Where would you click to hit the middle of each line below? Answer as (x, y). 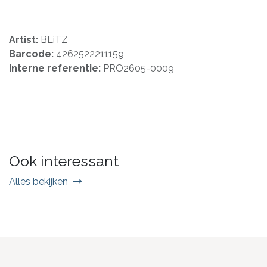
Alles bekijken (38, 181)
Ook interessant (64, 161)
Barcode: (32, 54)
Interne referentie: (56, 68)
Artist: (25, 39)
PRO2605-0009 (139, 68)
